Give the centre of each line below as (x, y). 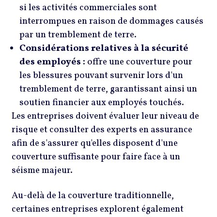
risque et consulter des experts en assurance (102, 130)
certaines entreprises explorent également (98, 209)
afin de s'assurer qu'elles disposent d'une (95, 143)
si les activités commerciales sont (88, 8)
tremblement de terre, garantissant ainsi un (108, 89)
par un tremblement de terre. (79, 35)
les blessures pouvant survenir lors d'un (101, 75)
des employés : (52, 62)
